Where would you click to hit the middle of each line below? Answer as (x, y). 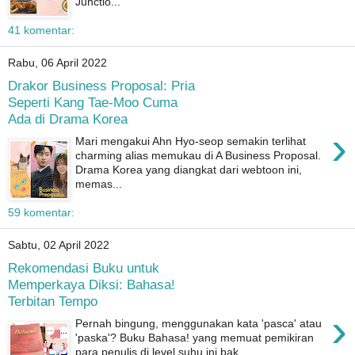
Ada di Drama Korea (68, 118)
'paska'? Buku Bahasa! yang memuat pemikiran (195, 338)
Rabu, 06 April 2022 (57, 63)
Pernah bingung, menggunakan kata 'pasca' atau (199, 324)
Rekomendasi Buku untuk (84, 267)
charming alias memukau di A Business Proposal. (198, 156)
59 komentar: (41, 213)
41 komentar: (41, 31)
